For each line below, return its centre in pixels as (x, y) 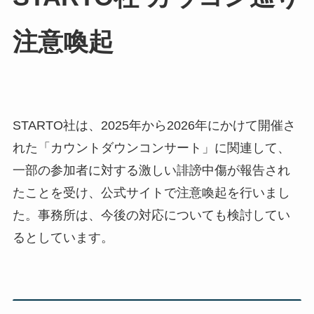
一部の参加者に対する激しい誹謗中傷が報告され (151, 171)
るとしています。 (63, 238)
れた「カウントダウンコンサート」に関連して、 (151, 148)
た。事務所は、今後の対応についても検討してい (151, 216)
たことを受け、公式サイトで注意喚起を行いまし (151, 193)
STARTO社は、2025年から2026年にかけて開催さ (154, 126)
